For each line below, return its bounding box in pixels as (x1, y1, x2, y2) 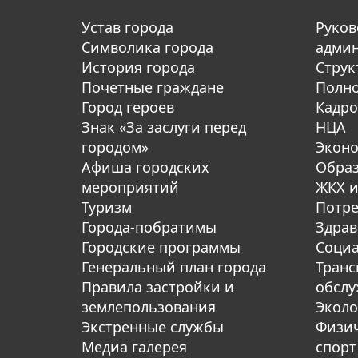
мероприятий (82, 177, 179, 197)
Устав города (82, 18, 173, 38)
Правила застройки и (82, 277, 234, 297)
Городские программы (82, 237, 241, 257)
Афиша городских (82, 157, 209, 177)
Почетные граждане (82, 78, 224, 97)
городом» (82, 137, 149, 157)
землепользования (82, 297, 216, 317)
